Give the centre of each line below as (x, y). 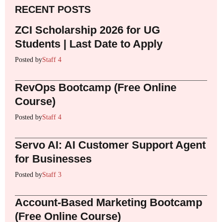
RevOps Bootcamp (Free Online (96, 87)
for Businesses (53, 159)
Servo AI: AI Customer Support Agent (110, 145)
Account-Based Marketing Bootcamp (109, 202)
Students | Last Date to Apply (89, 44)
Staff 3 (52, 174)
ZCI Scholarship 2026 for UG (87, 30)
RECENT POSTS (53, 9)
